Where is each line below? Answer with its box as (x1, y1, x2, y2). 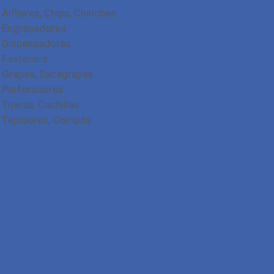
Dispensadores (2, 37, 71, 50)
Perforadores (2, 83, 64, 95)
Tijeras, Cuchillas (2, 98, 80, 111)
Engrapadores (2, 22, 66, 34)
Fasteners (2, 53, 48, 65)
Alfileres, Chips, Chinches (2, 7, 116, 19)
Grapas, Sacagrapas (2, 68, 94, 80)
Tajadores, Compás (2, 114, 91, 126)
